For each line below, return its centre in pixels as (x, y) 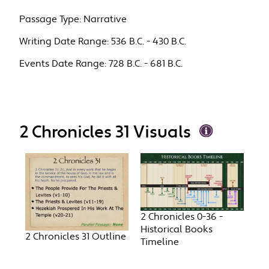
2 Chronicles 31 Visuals (105, 133)
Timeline (160, 243)
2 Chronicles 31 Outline (76, 237)
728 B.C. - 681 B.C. (146, 64)
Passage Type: (50, 19)
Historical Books (177, 230)
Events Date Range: (63, 64)
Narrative (105, 19)
